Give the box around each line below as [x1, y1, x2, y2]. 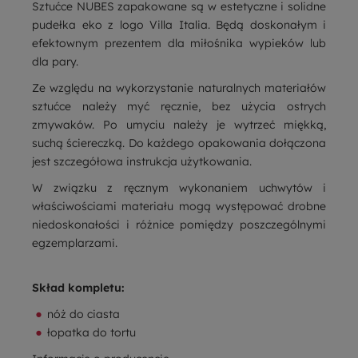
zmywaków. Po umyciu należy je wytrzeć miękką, [32, 117, 326, 132]
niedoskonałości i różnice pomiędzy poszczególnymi [32, 217, 326, 232]
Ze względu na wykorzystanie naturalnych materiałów [32, 80, 326, 95]
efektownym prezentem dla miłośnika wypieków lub [32, 35, 326, 50]
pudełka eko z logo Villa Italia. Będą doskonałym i [32, 17, 326, 32]
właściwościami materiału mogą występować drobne [32, 198, 326, 213]
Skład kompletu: [32, 280, 124, 295]
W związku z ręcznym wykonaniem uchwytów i [32, 180, 326, 195]
